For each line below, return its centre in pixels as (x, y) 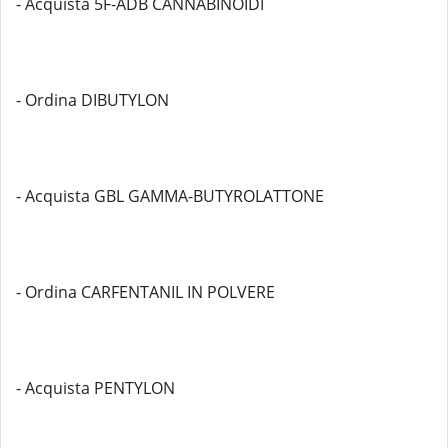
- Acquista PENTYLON (95, 388)
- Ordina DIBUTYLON (92, 100)
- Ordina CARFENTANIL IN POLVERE (145, 292)
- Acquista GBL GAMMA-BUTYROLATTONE (170, 196)
